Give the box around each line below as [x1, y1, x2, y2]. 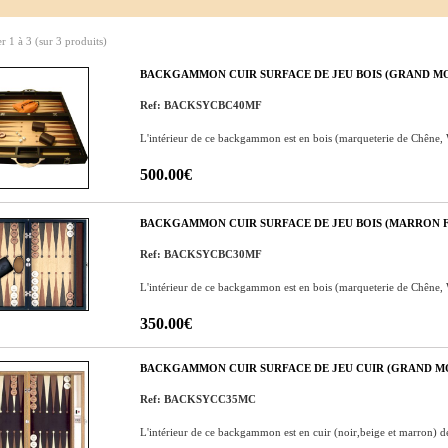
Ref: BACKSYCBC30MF [140, 248, 262, 260]
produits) [62, 35, 107, 47]
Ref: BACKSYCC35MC [140, 393, 256, 405]
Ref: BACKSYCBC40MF [140, 99, 262, 111]
